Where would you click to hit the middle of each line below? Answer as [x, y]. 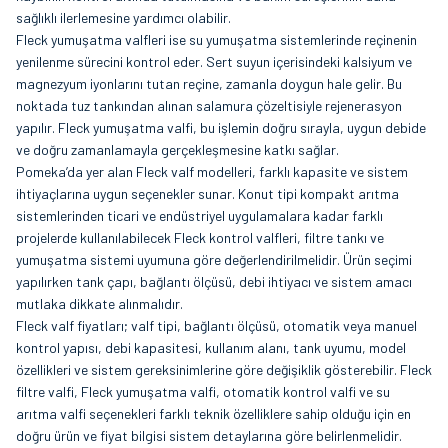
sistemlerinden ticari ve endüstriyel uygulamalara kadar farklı [199, 215]
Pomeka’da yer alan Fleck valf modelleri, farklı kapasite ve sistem [212, 171]
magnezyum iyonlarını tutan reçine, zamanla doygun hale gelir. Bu [209, 83]
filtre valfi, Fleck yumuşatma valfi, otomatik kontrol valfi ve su [203, 391]
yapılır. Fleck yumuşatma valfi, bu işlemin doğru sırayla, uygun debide [221, 127]
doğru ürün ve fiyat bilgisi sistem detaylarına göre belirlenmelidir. [209, 435]
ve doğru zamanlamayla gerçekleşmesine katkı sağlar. [177, 149]
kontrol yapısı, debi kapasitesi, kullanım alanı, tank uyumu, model [211, 347]
